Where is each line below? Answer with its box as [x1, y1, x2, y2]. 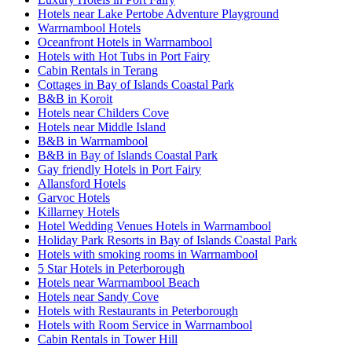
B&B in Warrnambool [38, 134, 148, 148]
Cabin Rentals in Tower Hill [38, 332, 178, 346]
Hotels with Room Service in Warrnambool [38, 317, 252, 332]
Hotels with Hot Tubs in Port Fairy [38, 49, 210, 63]
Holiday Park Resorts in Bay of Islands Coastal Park [38, 233, 297, 247]
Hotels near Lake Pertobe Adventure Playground [38, 6, 279, 20]
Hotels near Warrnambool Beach [38, 275, 200, 289]
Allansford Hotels [38, 176, 126, 190]
